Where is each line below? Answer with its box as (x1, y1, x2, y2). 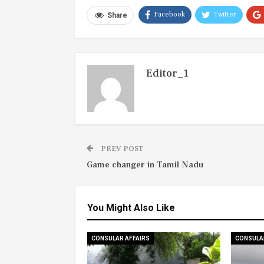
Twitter (214, 10, 236, 19)
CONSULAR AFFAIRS (91, 235, 150, 242)
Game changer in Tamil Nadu (87, 159, 203, 171)
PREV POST (99, 144, 143, 154)
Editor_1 (146, 67, 189, 81)
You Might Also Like (87, 202, 175, 214)
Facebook (154, 10, 185, 19)
